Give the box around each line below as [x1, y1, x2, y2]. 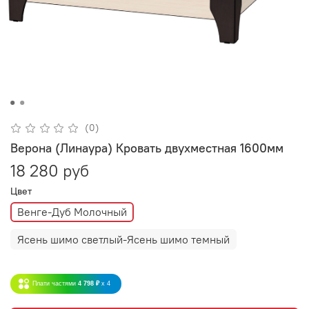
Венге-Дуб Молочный [17, 205, 127, 219]
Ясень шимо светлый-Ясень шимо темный [17, 232, 230, 247]
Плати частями [32, 279, 76, 287]
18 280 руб [10, 159, 89, 181]
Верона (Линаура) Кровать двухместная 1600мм [10, 139, 283, 156]
